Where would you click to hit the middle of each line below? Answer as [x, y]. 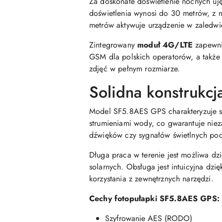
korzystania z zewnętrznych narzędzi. [151, 179]
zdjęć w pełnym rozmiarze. [135, 69]
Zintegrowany [113, 45]
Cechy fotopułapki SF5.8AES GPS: [154, 198]
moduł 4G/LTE [165, 45]
